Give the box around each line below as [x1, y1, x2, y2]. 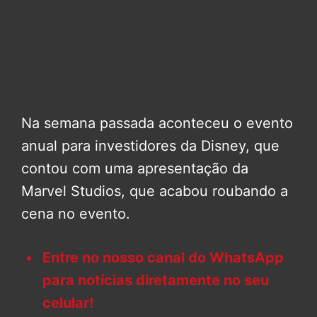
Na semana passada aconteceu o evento [21, 115, 293, 132]
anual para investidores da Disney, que [21, 137, 279, 155]
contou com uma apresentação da [21, 160, 248, 178]
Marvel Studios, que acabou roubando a [21, 183, 288, 200]
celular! [42, 294, 93, 312]
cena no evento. [21, 205, 130, 223]
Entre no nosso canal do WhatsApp [42, 249, 284, 267]
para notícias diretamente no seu [42, 272, 269, 289]
